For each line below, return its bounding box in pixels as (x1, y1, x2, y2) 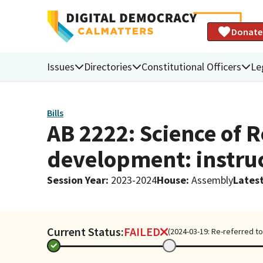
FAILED (124, 224, 160, 239)
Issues (47, 59, 75, 73)
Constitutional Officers (141, 59, 241, 73)
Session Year (47, 173, 106, 187)
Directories (84, 59, 132, 73)
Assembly (191, 173, 233, 187)
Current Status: (47, 224, 124, 239)
